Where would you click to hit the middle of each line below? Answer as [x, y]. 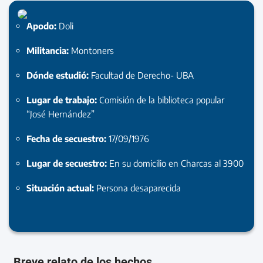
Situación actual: [61, 188]
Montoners [92, 50]
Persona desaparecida [139, 188]
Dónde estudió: [59, 75]
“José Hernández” [60, 114]
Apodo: [43, 26]
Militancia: [49, 50]
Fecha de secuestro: [68, 138]
